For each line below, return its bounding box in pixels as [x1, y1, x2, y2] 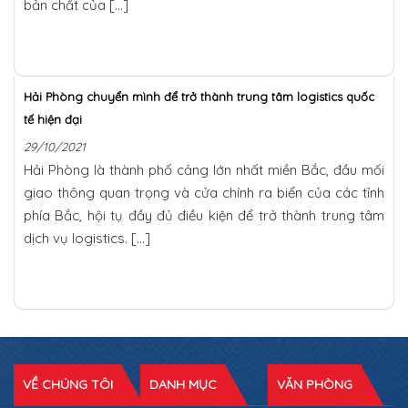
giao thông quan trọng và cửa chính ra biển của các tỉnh [24, 183, 384, 201]
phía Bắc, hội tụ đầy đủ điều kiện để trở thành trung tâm [24, 206, 384, 224]
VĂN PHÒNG [276, 375, 352, 393]
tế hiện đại [24, 111, 82, 127]
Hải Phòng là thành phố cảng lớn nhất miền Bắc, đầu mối [24, 160, 384, 178]
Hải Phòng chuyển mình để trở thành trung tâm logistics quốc [24, 88, 374, 104]
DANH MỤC [149, 375, 218, 393]
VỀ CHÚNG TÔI [23, 375, 113, 393]
